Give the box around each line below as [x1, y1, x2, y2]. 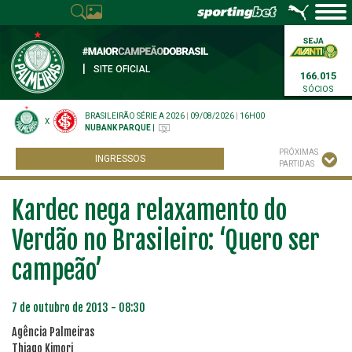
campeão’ [12, 255, 102, 286]
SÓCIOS [302, 84, 334, 94]
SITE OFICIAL [93, 64, 150, 75]
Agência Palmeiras [12, 325, 94, 339]
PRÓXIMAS [279, 148, 318, 156]
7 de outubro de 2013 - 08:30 [12, 301, 145, 314]
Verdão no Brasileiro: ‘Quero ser [12, 225, 320, 256]
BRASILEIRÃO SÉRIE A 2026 [85, 112, 185, 120]
